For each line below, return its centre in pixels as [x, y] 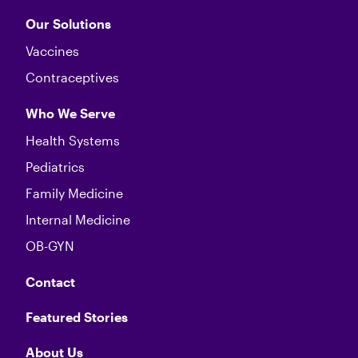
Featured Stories [77, 317]
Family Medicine [74, 193]
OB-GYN [50, 246]
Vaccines [52, 51]
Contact [50, 282]
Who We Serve [70, 113]
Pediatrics [55, 167]
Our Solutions [68, 24]
